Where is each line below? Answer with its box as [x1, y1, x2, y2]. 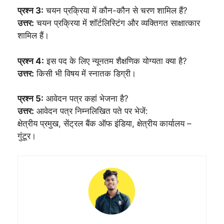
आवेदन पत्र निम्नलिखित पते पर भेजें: [34, 106, 148, 116]
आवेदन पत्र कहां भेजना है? [43, 93, 128, 103]
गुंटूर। [17, 131, 36, 141]
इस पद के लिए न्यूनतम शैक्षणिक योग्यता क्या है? [44, 55, 187, 66]
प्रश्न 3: [17, 5, 43, 15]
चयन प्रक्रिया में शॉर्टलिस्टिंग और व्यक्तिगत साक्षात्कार [34, 18, 200, 28]
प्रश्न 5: [17, 93, 43, 103]
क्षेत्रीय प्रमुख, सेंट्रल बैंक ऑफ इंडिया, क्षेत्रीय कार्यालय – [17, 118, 191, 128]
